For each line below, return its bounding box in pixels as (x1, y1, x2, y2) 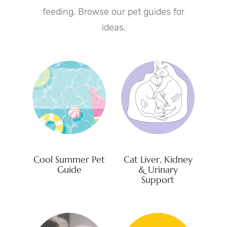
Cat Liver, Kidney (123, 154, 193, 166)
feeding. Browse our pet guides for (43, 6, 184, 18)
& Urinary (138, 164, 178, 176)
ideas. (101, 22, 126, 33)
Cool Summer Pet (33, 154, 105, 166)
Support (141, 174, 174, 186)
